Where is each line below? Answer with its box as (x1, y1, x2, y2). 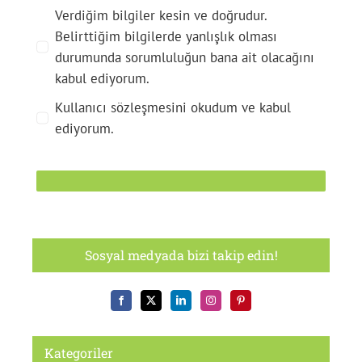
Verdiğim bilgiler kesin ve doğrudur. (54, 6, 267, 24)
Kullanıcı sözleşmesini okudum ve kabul (54, 98, 291, 116)
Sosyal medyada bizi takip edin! (84, 246, 278, 263)
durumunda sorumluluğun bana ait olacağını (54, 48, 314, 66)
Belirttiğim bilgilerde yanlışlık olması (54, 27, 277, 45)
